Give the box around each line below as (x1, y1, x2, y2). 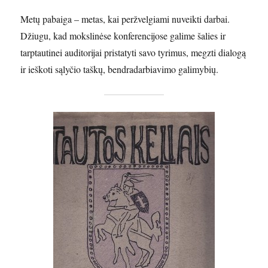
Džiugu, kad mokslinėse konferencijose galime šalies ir (20, 29, 226, 42)
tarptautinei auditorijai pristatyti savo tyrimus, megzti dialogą (20, 46, 246, 59)
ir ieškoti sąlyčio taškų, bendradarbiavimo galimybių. (20, 63, 219, 75)
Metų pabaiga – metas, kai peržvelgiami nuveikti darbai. (20, 13, 230, 25)
